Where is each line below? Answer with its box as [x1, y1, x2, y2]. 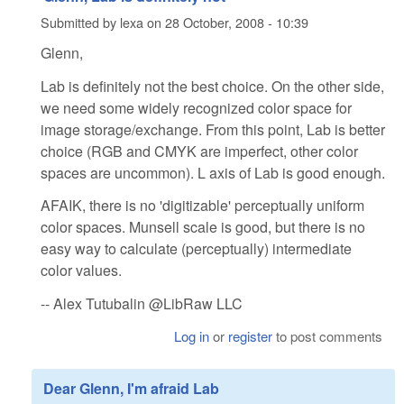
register [228, 326, 273, 345]
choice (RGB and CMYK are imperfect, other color [41, 140, 358, 161]
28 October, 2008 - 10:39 [165, 13, 308, 32]
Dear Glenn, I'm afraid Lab [43, 377, 219, 399]
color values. [41, 260, 122, 281]
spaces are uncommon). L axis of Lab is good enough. [41, 161, 385, 183]
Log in [174, 326, 210, 345]
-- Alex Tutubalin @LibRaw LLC [41, 293, 243, 315]
